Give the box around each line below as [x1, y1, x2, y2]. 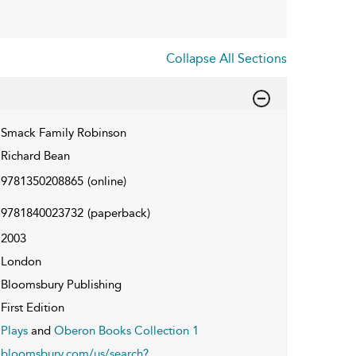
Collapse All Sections [166, 50, 287, 66]
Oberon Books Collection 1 [53, 323, 199, 338]
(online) [87, 173, 126, 188]
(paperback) [87, 205, 150, 220]
